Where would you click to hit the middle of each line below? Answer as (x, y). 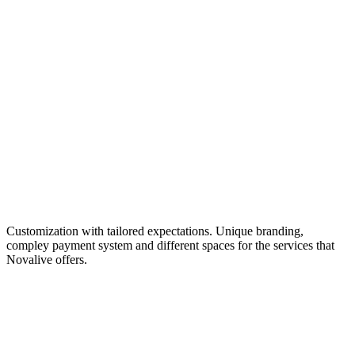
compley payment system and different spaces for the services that (170, 246)
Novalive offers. (47, 260)
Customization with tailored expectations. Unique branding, (155, 231)
